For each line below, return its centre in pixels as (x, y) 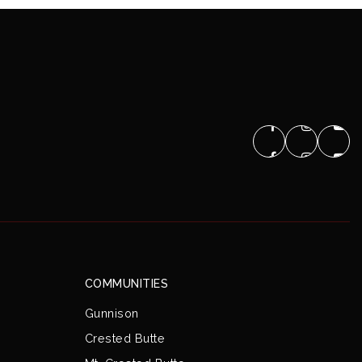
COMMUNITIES (126, 284)
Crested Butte (124, 338)
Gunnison (112, 313)
